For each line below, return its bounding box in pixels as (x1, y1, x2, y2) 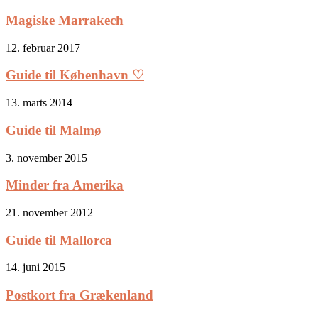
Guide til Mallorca (6, 232, 112, 248)
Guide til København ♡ (6, 67, 144, 83)
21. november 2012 (6, 206, 93, 219)
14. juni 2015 (6, 261, 65, 274)
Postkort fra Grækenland (6, 287, 153, 303)
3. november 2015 (6, 151, 87, 164)
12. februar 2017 (6, 41, 80, 54)
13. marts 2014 (6, 97, 72, 109)
